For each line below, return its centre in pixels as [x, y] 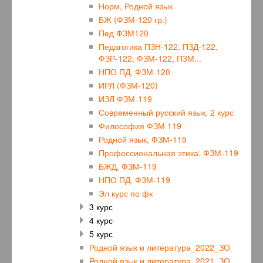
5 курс [101, 234]
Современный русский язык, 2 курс [211, 112]
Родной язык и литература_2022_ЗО [160, 247]
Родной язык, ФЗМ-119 [143, 139]
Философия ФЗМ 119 [140, 126]
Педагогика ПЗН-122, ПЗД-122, [158, 47]
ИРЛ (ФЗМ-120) [128, 85]
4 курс [101, 220]
